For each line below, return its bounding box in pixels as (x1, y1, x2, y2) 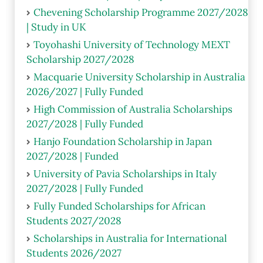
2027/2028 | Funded (26, 149, 119, 163)
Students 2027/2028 (26, 214, 122, 227)
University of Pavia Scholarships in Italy (33, 167, 217, 180)
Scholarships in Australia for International (33, 231, 227, 245)
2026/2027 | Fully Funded (26, 85, 143, 98)
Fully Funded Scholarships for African (33, 199, 205, 213)
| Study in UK (26, 20, 86, 33)
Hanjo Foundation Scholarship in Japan (33, 134, 212, 148)
